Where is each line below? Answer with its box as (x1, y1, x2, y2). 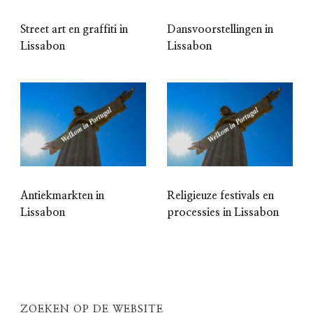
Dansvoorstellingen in (167, 24, 273, 36)
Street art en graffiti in (20, 24, 128, 36)
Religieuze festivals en (167, 190, 274, 202)
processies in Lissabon (167, 207, 279, 219)
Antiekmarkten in (20, 190, 104, 202)
